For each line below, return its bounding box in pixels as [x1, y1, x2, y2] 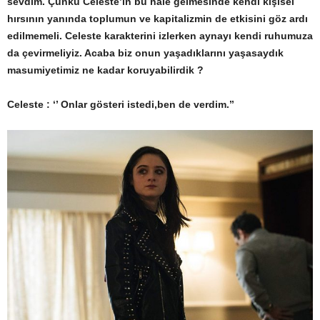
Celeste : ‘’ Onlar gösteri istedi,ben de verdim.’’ [7, 99, 234, 111]
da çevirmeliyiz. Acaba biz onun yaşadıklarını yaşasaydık [7, 47, 284, 59]
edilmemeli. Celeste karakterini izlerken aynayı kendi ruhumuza [7, 30, 313, 42]
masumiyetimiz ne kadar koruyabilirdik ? [7, 64, 204, 76]
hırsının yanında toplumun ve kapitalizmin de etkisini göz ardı [7, 13, 308, 25]
